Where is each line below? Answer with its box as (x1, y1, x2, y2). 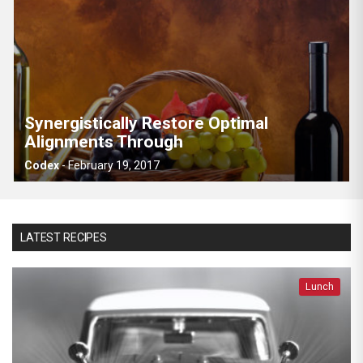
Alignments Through (24, 132, 183, 152)
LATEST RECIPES (20, 231, 108, 244)
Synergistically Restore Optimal (24, 113, 268, 133)
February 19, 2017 (68, 159, 160, 172)
